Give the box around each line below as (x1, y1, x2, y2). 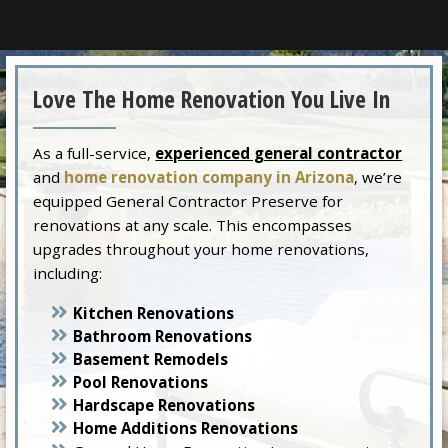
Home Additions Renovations (73, 417, 299, 438)
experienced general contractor (155, 142, 403, 163)
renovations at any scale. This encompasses (33, 214, 353, 235)
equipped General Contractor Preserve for (33, 190, 344, 211)
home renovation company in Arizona (64, 166, 355, 187)
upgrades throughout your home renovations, (33, 238, 370, 259)
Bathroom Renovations (73, 325, 253, 346)
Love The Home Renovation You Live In (33, 83, 391, 116)
